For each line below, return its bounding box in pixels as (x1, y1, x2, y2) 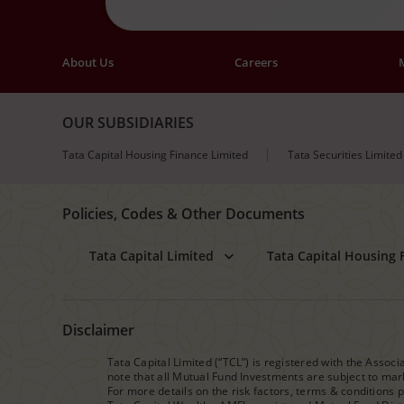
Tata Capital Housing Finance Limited (62, 147, 248, 163)
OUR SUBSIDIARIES (62, 113, 194, 133)
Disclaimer (62, 320, 134, 341)
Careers (234, 54, 278, 71)
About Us (62, 54, 114, 71)
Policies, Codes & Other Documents (62, 204, 305, 225)
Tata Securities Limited (288, 147, 402, 163)
